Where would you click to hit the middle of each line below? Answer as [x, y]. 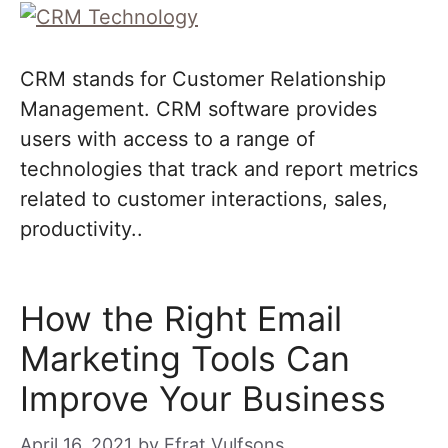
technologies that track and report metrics [219, 169]
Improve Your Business [203, 398]
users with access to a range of [167, 139]
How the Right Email [181, 318]
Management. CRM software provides [198, 109]
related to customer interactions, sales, [204, 199]
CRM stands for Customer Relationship [203, 79]
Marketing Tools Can [185, 358]
